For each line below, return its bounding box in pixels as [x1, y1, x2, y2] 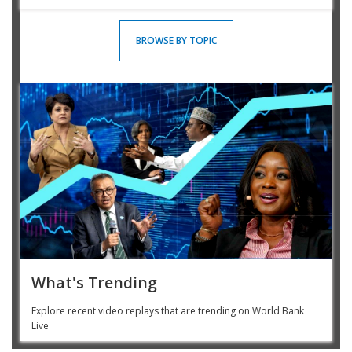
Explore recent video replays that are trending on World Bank [31, 303, 304, 317]
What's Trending [31, 271, 157, 293]
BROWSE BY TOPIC [135, 33, 217, 47]
